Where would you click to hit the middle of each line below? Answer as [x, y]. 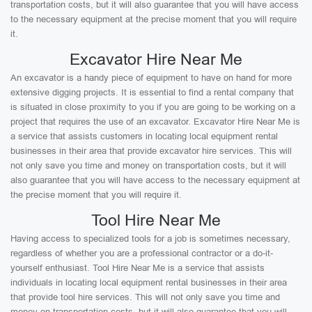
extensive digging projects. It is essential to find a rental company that [152, 92]
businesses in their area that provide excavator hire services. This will [151, 151]
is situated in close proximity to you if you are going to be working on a [153, 107]
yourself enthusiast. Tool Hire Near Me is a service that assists [138, 268]
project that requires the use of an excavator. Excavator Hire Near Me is [155, 122]
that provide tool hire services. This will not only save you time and [145, 297]
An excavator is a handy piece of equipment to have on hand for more [151, 78]
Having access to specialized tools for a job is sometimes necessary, [150, 239]
